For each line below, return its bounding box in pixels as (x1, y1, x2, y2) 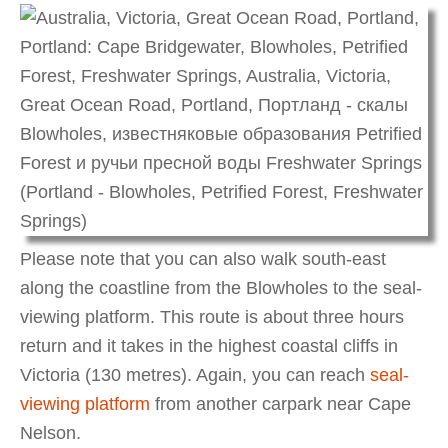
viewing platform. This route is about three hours (20, 306, 404, 327)
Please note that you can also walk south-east (20, 248, 386, 269)
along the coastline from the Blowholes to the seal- (20, 277, 422, 298)
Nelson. (20, 422, 81, 443)
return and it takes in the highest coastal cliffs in (20, 335, 398, 356)
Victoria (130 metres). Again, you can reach (20, 364, 370, 385)
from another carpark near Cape (150, 393, 411, 414)
